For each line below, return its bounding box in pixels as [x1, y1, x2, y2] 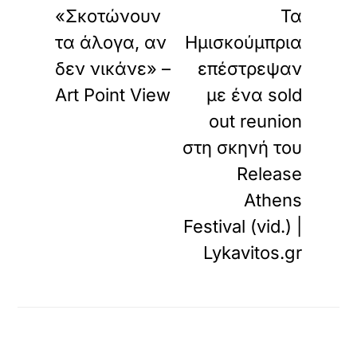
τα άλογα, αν [55, 32, 167, 53]
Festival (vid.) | [182, 216, 302, 237]
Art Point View [55, 84, 171, 105]
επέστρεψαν [197, 58, 302, 79]
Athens [243, 190, 302, 210]
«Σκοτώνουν [55, 6, 162, 26]
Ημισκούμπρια [184, 32, 302, 53]
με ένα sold [206, 84, 302, 105]
